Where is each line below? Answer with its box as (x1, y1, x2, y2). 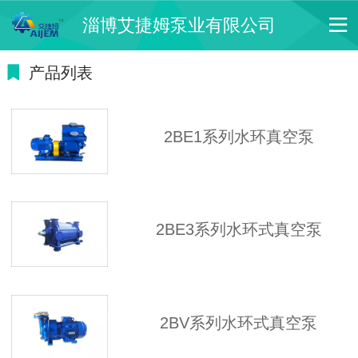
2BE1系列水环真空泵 (163, 127, 314, 145)
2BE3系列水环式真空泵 (155, 221, 322, 239)
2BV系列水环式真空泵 (160, 313, 317, 332)
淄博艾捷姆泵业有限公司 (82, 15, 276, 35)
